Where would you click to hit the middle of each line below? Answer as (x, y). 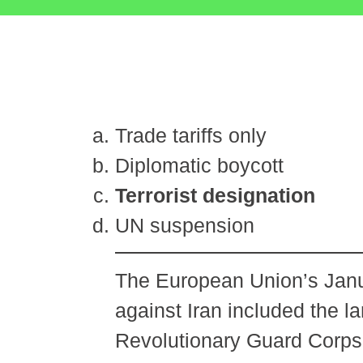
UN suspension (185, 225)
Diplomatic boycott (199, 165)
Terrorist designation (215, 195)
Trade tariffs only (191, 135)
